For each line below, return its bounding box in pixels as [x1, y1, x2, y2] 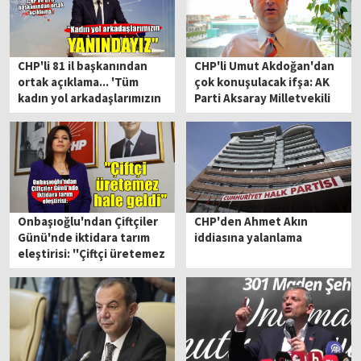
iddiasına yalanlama [194, 230, 303, 246]
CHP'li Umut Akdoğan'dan [194, 58, 335, 73]
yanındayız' [18, 106, 82, 122]
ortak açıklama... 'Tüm [18, 74, 139, 89]
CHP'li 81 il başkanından [18, 58, 148, 73]
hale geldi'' [18, 262, 80, 278]
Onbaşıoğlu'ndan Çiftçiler [18, 214, 159, 230]
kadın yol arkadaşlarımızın [18, 90, 162, 106]
